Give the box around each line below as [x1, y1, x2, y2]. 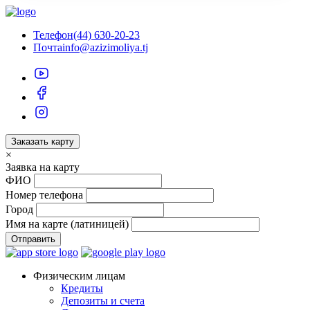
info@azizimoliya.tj [62, 42, 148, 54]
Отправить [11, 234, 55, 245]
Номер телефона [6, 189, 83, 201]
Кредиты [61, 282, 103, 295]
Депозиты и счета [61, 295, 145, 307]
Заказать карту [11, 136, 74, 147]
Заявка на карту [6, 161, 80, 174]
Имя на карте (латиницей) [6, 218, 129, 230]
